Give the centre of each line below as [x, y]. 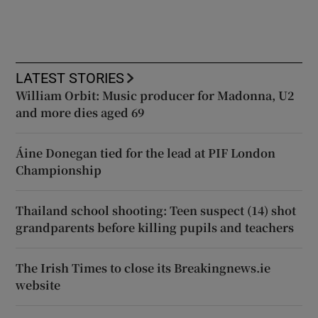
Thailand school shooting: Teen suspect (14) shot [156, 210]
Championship [59, 170]
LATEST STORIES [70, 78]
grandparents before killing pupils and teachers [155, 227]
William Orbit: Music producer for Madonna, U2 [155, 95]
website [38, 285]
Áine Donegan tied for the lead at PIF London [146, 153]
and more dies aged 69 [80, 112]
